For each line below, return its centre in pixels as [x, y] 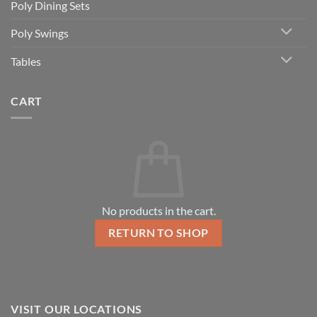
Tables [26, 61]
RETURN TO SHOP [158, 233]
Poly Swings [40, 33]
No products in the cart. [158, 211]
